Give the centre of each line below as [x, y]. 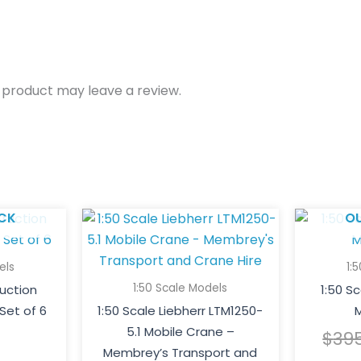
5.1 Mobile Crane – [180, 332]
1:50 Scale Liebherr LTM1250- [180, 311]
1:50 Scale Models [180, 288]
